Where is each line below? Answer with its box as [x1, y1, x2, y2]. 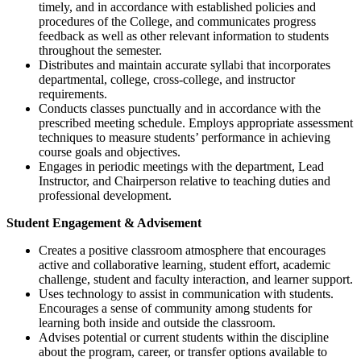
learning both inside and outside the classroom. [39, 315, 276, 330]
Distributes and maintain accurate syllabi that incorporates [39, 57, 330, 72]
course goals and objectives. [39, 144, 180, 159]
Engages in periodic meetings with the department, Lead [39, 159, 324, 173]
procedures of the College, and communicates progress [39, 14, 316, 28]
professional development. [39, 188, 172, 202]
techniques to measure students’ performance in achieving [39, 130, 330, 144]
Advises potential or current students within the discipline [39, 330, 329, 344]
